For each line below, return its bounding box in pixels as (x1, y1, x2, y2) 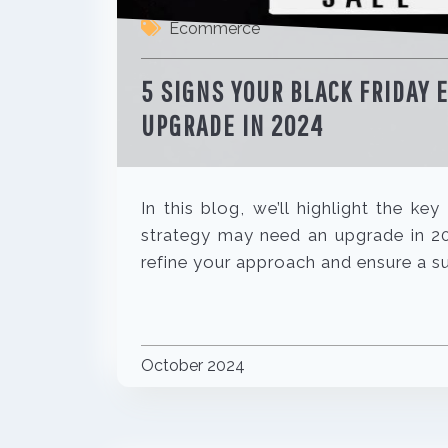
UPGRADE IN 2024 (141, 109, 324, 143)
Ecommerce (169, 19, 260, 39)
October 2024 (141, 355, 245, 375)
